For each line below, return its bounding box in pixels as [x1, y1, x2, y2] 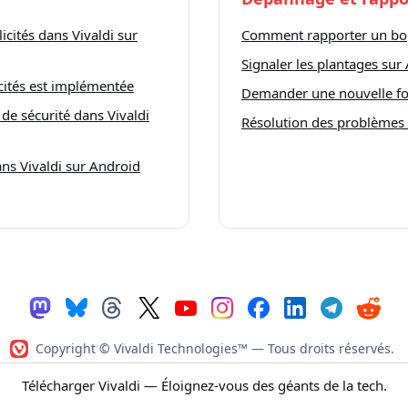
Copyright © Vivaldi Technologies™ [36, 339, 251, 357]
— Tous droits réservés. [251, 339, 394, 357]
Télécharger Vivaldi [21, 376, 140, 394]
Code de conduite [154, 366, 262, 384]
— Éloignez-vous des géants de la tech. [139, 376, 387, 394]
